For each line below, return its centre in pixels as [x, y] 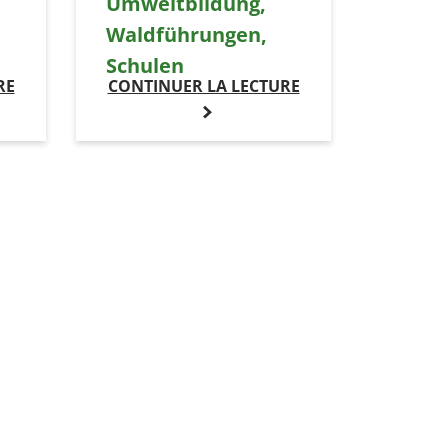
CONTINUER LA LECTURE [203, 86]
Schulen [145, 66]
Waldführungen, [186, 35]
